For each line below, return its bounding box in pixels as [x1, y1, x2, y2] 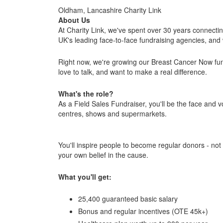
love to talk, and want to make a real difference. [58, 66, 207, 77]
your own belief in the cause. [58, 150, 148, 160]
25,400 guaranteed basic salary [78, 193, 178, 204]
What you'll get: [58, 172, 111, 182]
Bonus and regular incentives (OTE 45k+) [78, 206, 208, 216]
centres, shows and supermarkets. [58, 108, 167, 118]
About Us [58, 15, 90, 25]
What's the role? [58, 88, 113, 99]
